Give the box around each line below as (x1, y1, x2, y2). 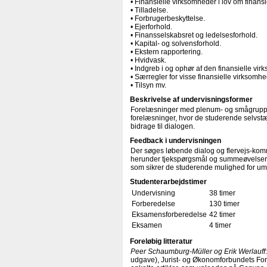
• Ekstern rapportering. (131, 48, 203, 56)
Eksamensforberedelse (132, 210, 207, 219)
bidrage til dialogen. (131, 122, 195, 131)
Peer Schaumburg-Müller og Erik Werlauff (131, 247, 265, 256)
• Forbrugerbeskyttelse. (131, 14, 205, 23)
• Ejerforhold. (131, 23, 172, 31)
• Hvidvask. (131, 56, 166, 64)
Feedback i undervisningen (130, 136, 221, 145)
